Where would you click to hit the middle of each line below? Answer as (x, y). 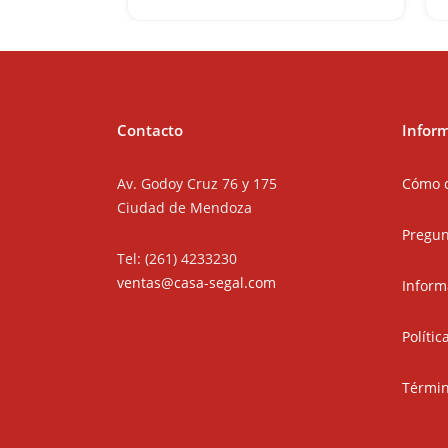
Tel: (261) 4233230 (177, 258)
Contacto (150, 129)
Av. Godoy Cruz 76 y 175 (197, 183)
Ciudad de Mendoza (184, 207)
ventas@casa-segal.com (196, 282)
